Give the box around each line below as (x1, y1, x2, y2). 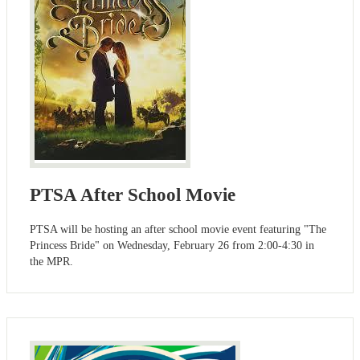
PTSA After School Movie (30, 185, 235, 206)
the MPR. (30, 256, 73, 268)
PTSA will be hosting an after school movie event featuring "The (30, 223, 326, 236)
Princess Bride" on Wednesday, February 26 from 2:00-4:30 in (30, 239, 314, 252)
